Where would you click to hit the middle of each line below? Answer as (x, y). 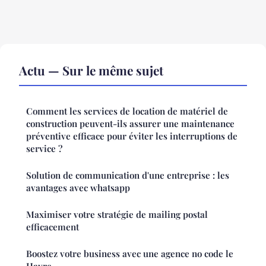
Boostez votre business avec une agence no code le (130, 254)
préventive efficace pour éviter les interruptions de (132, 136)
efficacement (53, 227)
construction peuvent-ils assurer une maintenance (130, 124)
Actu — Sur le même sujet (91, 70)
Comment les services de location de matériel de (127, 111)
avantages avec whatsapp (78, 188)
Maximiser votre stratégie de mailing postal (117, 215)
